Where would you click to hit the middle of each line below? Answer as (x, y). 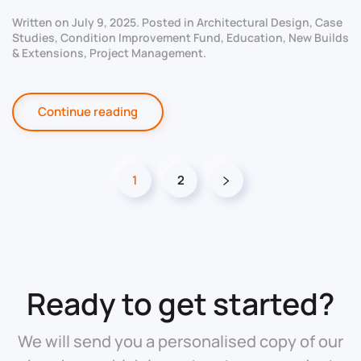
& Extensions (48, 53)
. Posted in (166, 23)
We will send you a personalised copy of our (180, 342)
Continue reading (88, 112)
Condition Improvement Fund (141, 38)
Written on (42, 23)
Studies (33, 38)
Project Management (146, 53)
